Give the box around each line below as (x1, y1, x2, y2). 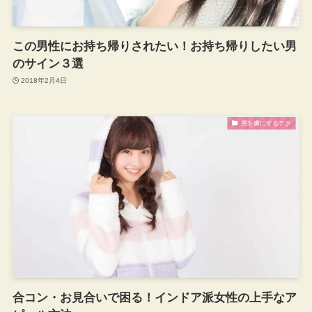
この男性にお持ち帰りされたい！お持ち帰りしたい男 (12, 39, 297, 53)
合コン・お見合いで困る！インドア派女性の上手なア (12, 290, 297, 304)
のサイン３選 (12, 56, 84, 70)
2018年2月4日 (21, 77, 68, 85)
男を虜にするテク (240, 119, 291, 127)
